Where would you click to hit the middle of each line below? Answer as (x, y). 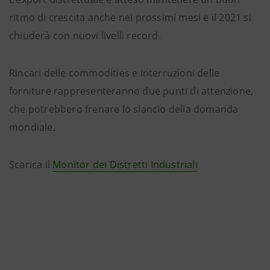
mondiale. (32, 127)
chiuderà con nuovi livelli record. (85, 36)
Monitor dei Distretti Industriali (125, 165)
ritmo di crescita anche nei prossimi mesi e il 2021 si (130, 17)
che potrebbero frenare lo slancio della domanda (124, 109)
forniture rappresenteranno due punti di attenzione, (131, 91)
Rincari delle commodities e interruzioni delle (115, 73)
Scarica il (31, 165)
